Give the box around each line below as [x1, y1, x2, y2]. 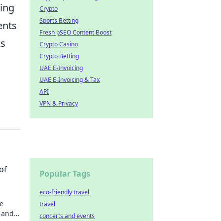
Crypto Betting [39, 52, 79, 60]
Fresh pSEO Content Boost [39, 28, 111, 37]
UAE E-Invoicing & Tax [39, 75, 100, 84]
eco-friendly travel [39, 188, 89, 196]
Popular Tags [39, 168, 90, 179]
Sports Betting [39, 16, 78, 25]
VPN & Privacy [39, 99, 78, 108]
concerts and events [39, 212, 95, 220]
